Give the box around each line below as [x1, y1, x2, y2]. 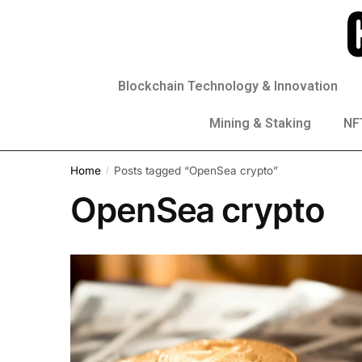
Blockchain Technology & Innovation [118, 78, 338, 94]
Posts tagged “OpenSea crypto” [113, 163, 278, 177]
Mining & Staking [209, 116, 311, 131]
